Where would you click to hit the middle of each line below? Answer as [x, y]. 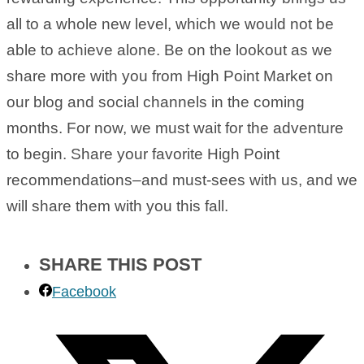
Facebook [84, 292]
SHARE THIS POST [120, 265]
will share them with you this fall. [117, 206]
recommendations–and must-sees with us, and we [182, 180]
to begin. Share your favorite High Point [143, 154]
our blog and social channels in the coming [156, 102]
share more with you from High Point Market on [170, 76]
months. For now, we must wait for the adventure [175, 128]
